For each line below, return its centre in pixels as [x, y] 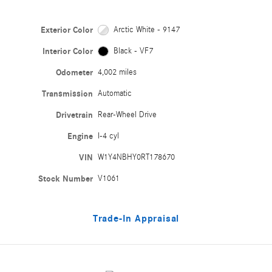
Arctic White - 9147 [146, 29]
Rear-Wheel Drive [127, 114]
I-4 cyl [109, 136]
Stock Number [66, 178]
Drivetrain [75, 115]
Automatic [115, 93]
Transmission [68, 93]
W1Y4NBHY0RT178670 [137, 157]
